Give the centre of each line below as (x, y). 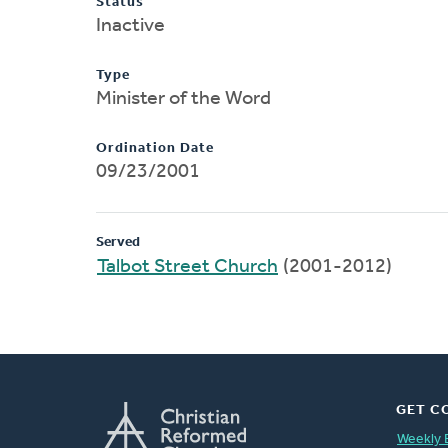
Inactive (130, 25)
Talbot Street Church (187, 266)
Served (118, 242)
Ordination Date (155, 148)
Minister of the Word (183, 98)
